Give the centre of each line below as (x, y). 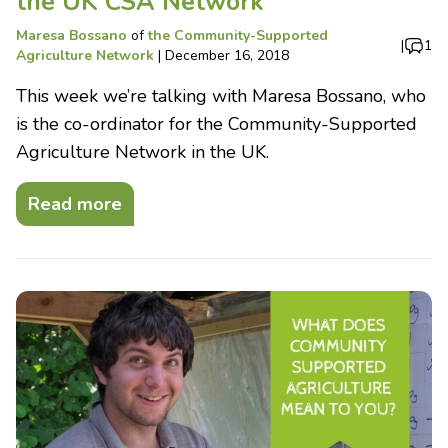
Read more (75, 203)
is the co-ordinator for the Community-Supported (216, 123)
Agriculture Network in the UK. (142, 151)
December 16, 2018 (227, 55)
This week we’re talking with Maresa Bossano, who (221, 95)
